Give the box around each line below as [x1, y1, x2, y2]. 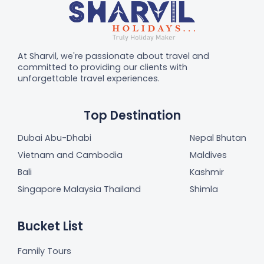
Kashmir [190, 166, 224, 179]
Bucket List [18, 218, 83, 235]
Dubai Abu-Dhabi [18, 132, 91, 144]
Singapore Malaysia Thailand [18, 183, 141, 196]
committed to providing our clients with [18, 61, 187, 74]
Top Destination [83, 107, 181, 124]
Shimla [190, 183, 218, 196]
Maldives [190, 149, 227, 161]
